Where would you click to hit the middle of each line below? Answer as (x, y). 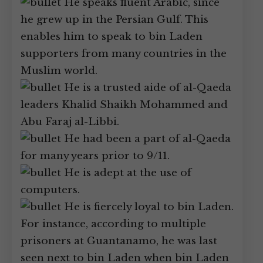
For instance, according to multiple (113, 224)
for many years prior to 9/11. (95, 156)
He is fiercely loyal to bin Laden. (147, 207)
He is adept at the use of (126, 173)
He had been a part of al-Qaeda (146, 139)
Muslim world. (59, 71)
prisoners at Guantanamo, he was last (119, 241)
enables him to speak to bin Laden (112, 37)
